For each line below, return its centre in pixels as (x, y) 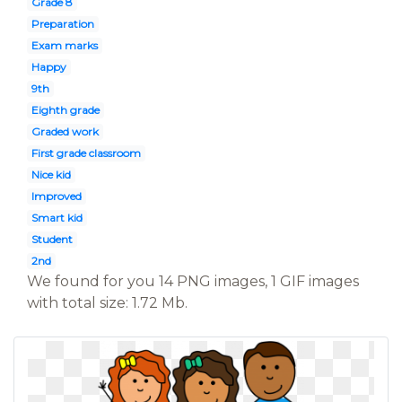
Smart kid (57, 218)
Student (52, 239)
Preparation (62, 24)
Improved (56, 196)
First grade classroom (86, 153)
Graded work (65, 131)
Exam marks (64, 45)
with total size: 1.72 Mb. (107, 303)
